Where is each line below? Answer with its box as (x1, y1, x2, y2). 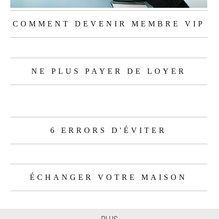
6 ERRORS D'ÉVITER (50, 126, 167, 134)
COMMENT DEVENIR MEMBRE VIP (12, 20, 205, 28)
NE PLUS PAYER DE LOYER (31, 66, 186, 75)
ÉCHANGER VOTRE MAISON (30, 173, 188, 182)
